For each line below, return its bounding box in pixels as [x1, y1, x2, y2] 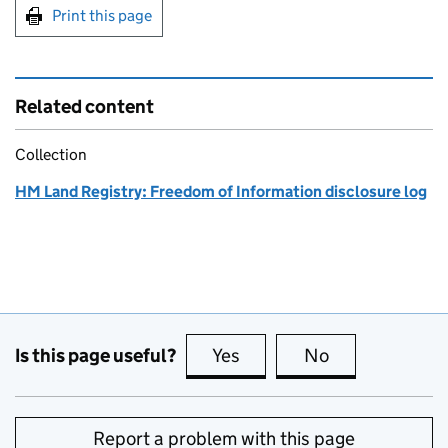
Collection [15, 145, 87, 164]
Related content [15, 95, 154, 118]
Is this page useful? [15, 343, 176, 367]
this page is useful [244, 344, 390, 367]
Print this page [52, 6, 152, 25]
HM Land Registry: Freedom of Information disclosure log [15, 182, 427, 201]
